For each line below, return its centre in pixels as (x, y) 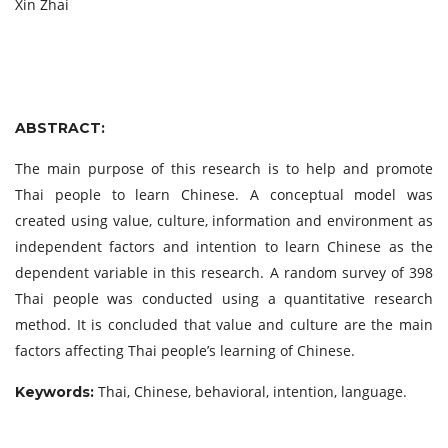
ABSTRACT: (62, 128)
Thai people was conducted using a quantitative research (224, 298)
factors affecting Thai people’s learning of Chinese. (185, 350)
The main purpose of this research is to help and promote (224, 168)
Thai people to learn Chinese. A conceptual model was (224, 194)
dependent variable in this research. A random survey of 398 (224, 272)
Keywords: (56, 392)
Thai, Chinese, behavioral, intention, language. (252, 391)
